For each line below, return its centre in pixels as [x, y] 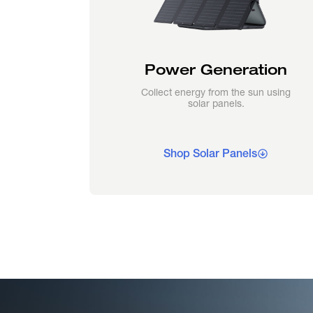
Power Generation [216, 70]
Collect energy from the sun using [216, 92]
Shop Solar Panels [211, 153]
